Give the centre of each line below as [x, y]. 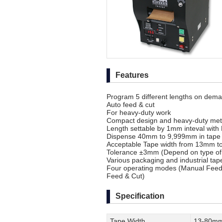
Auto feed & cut [131, 104]
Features [132, 75]
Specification [140, 196]
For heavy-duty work [139, 112]
